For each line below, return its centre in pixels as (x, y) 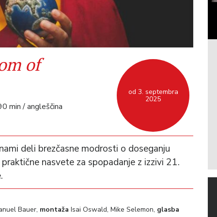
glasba (168, 209)
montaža (55, 209)
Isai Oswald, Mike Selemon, (114, 209)
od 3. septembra (153, 92)
